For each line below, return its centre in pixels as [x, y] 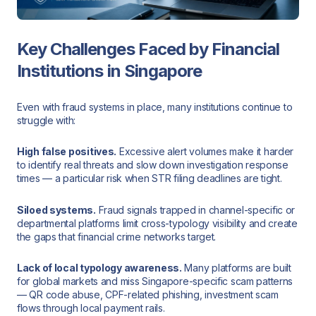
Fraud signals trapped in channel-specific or [195, 209]
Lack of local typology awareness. [99, 268]
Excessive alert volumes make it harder [205, 152]
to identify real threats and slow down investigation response [153, 165]
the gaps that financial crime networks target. [117, 236]
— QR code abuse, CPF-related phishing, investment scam [148, 295]
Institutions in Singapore [109, 71]
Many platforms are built [236, 268]
